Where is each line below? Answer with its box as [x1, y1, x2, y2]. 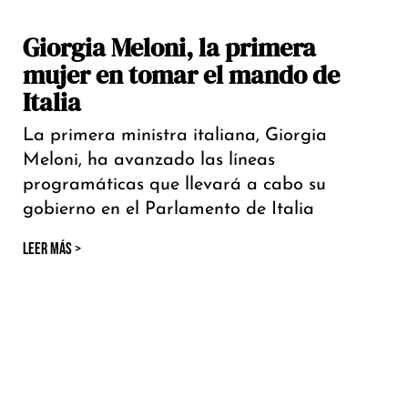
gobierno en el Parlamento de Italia [23, 200, 314, 219]
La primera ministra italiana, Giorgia [23, 127, 327, 146]
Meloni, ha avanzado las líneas [23, 151, 275, 170]
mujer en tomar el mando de [23, 57, 340, 93]
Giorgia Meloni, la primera [23, 30, 316, 66]
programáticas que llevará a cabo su [23, 176, 326, 195]
